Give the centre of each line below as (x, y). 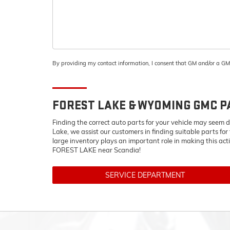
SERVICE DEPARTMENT (145, 175)
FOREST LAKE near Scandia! (97, 150)
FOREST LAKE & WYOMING (123, 106)
